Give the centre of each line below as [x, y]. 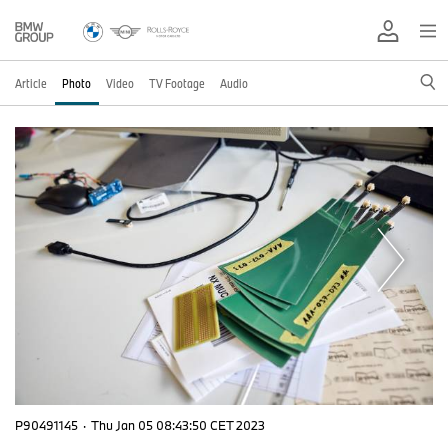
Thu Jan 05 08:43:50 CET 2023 [178, 424]
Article [31, 83]
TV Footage [177, 83]
